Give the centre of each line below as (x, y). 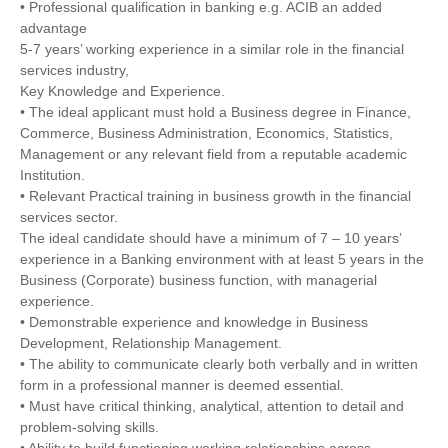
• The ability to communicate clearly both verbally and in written (219, 363)
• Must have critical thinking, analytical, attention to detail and (212, 405)
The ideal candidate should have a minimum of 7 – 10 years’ (211, 237)
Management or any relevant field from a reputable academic (213, 153)
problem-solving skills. (89, 426)
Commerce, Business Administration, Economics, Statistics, (206, 132)
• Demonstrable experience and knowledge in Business (194, 321)
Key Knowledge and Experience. (122, 90)
